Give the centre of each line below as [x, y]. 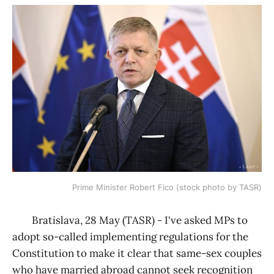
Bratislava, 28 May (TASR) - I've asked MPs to [130, 220]
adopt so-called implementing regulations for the [130, 236]
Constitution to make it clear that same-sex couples [137, 253]
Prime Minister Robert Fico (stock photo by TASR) [167, 187]
